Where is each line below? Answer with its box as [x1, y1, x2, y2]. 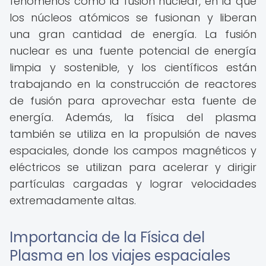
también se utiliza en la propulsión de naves [9, 126, 256, 141]
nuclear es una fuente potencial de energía [9, 43, 256, 58]
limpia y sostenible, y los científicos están [9, 60, 256, 75]
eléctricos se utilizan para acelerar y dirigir [9, 160, 256, 175]
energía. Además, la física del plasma [9, 110, 256, 125]
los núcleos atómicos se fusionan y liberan [9, 10, 256, 25]
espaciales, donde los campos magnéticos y [9, 143, 256, 158]
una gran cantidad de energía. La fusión [9, 27, 256, 42]
